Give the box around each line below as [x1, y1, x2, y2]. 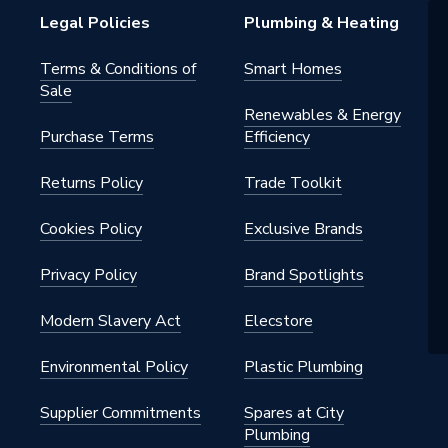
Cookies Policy [40, 218, 142, 240]
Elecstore [244, 310, 313, 332]
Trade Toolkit [244, 172, 342, 194]
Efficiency [244, 126, 310, 148]
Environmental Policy [40, 356, 188, 378]
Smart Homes [244, 58, 342, 80]
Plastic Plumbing [244, 356, 363, 378]
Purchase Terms [40, 126, 154, 148]
